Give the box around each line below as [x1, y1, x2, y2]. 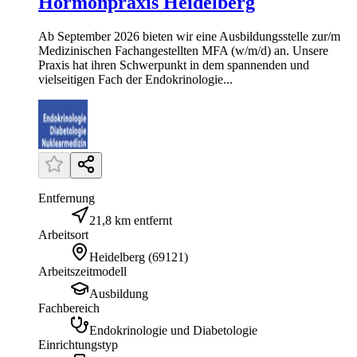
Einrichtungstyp [38, 337, 118, 351]
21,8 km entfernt [89, 213, 172, 227]
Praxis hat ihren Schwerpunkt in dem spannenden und [38, 57, 309, 72]
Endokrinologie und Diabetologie [89, 323, 257, 337]
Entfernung [38, 190, 95, 205]
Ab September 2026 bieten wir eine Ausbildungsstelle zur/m [38, 29, 340, 43]
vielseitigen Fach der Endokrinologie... [38, 72, 233, 86]
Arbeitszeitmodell [38, 264, 127, 278]
